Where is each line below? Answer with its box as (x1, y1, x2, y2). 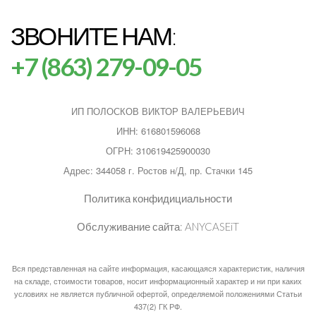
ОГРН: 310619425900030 (106, 144, 210, 157)
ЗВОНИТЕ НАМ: (11, 20, 176, 50)
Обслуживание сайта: (77, 220, 185, 233)
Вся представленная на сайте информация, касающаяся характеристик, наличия (11, 262, 305, 274)
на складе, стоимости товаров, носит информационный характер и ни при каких (14, 275, 302, 286)
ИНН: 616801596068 (116, 124, 200, 138)
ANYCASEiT (185, 220, 239, 233)
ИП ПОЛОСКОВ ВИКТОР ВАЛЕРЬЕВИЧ (71, 104, 245, 118)
